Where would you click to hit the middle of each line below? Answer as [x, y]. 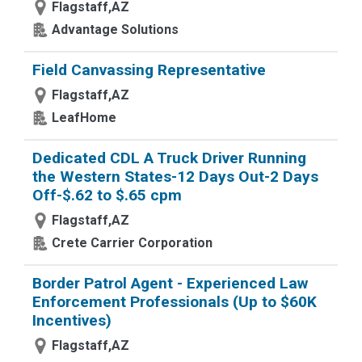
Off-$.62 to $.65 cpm [107, 195]
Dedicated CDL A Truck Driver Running [169, 158]
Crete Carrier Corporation [132, 243]
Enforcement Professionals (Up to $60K [175, 302]
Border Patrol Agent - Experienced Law [170, 283]
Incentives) [72, 320]
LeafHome [84, 118]
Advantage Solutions [115, 29]
